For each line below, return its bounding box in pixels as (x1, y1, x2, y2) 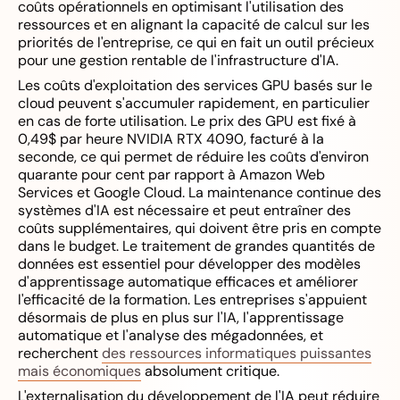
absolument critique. (141, 362, 279, 380)
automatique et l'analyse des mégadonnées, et (18, 326, 323, 345)
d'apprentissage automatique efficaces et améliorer (18, 272, 358, 291)
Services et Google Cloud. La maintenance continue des (18, 183, 381, 202)
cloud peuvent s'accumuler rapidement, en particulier (18, 94, 370, 112)
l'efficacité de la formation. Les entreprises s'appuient (18, 290, 367, 309)
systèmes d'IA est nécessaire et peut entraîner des (18, 201, 351, 220)
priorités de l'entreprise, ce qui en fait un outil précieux (18, 33, 374, 52)
